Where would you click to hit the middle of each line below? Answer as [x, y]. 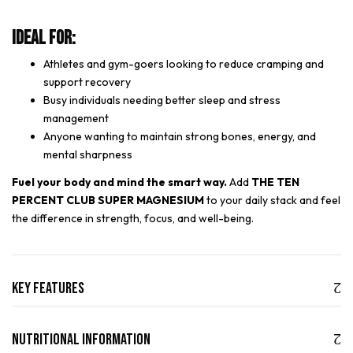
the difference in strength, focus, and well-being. [133, 218]
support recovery [87, 82]
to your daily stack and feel [272, 200]
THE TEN [275, 182]
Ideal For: [44, 38]
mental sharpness [88, 154]
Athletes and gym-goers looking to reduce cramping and [184, 63]
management [76, 118]
